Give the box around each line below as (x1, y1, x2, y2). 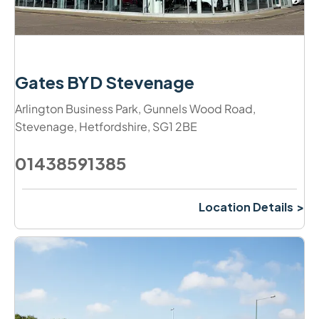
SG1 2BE (152, 119, 197, 135)
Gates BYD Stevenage (15, 71, 194, 93)
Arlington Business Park (15, 101, 138, 117)
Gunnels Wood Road (143, 101, 253, 117)
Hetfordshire (79, 119, 147, 135)
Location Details (199, 199, 293, 215)
